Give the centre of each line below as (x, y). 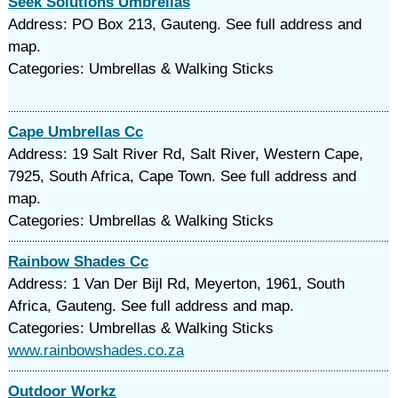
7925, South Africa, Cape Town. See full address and (182, 176)
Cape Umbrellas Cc (75, 132)
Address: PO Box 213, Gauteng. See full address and (184, 24)
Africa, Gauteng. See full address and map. (151, 306)
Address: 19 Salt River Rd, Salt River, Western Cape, (185, 154)
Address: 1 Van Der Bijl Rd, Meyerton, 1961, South (176, 284)
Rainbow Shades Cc (78, 262)
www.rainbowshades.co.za (96, 350)
